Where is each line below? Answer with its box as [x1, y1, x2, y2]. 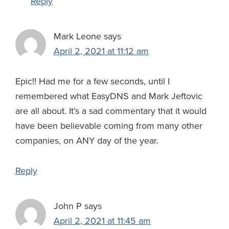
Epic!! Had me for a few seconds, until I [15, 76, 170, 87]
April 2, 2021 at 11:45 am [54, 215, 151, 227]
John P [54, 200, 82, 212]
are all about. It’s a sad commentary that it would [15, 105, 207, 117]
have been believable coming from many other [15, 120, 202, 132]
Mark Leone [54, 31, 101, 42]
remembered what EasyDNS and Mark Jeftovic [15, 90, 202, 102]
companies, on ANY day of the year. [15, 135, 158, 147]
